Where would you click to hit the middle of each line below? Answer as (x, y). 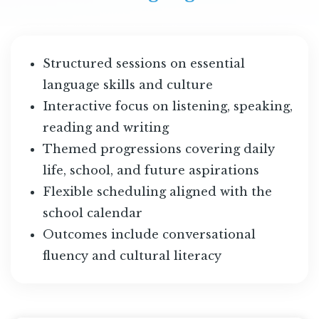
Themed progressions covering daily (158, 149)
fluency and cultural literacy (132, 256)
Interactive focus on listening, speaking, (167, 106)
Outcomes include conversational (149, 235)
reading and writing (105, 128)
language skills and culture (127, 85)
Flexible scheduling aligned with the (157, 192)
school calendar (92, 213)
